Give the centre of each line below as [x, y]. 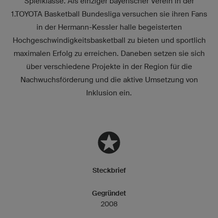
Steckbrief [109, 170]
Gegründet [109, 193]
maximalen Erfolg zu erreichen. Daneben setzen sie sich [109, 53]
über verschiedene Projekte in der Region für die [109, 66]
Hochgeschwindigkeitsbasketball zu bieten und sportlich [109, 40]
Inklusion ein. [109, 92]
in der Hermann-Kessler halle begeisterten [109, 27]
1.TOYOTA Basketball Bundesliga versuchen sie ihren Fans [109, 14]
